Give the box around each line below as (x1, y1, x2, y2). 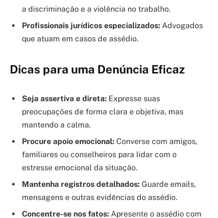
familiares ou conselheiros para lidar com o (22, 150, 177, 160)
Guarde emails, (140, 180, 196, 189)
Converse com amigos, (114, 137, 198, 146)
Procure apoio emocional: (22, 137, 114, 146)
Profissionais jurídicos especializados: (22, 21, 160, 31)
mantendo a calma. (22, 120, 91, 130)
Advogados (160, 21, 203, 31)
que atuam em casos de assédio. (22, 34, 139, 44)
